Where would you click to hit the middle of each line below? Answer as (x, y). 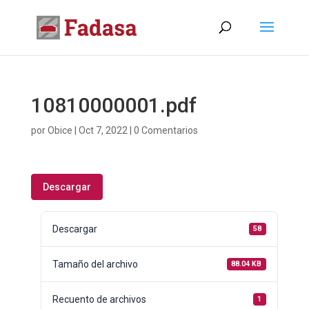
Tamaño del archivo (95, 264)
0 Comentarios (166, 130)
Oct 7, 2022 (103, 130)
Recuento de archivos (99, 299)
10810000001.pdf (113, 105)
